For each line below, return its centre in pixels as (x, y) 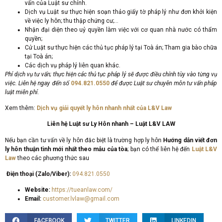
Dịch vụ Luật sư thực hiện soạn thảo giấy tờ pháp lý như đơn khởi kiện (121, 12)
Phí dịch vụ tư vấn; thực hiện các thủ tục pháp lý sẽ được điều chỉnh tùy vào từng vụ (111, 74)
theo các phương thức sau (53, 158)
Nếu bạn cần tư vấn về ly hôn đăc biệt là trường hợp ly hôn (84, 140)
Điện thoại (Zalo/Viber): (38, 174)
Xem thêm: (21, 108)
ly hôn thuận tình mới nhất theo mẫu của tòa (66, 149)
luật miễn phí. (22, 92)
